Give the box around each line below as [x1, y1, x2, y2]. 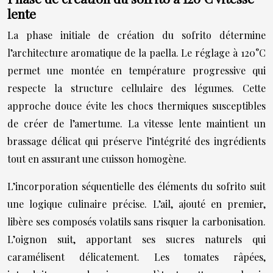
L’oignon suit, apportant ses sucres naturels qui [7, 233, 266, 246]
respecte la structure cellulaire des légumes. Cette [7, 82, 266, 94]
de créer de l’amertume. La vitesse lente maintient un [7, 117, 266, 130]
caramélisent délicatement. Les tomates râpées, [7, 250, 266, 263]
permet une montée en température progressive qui [7, 64, 266, 77]
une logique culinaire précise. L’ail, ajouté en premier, [7, 197, 266, 210]
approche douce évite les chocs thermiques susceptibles [7, 99, 266, 112]
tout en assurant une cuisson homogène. [7, 152, 186, 165]
